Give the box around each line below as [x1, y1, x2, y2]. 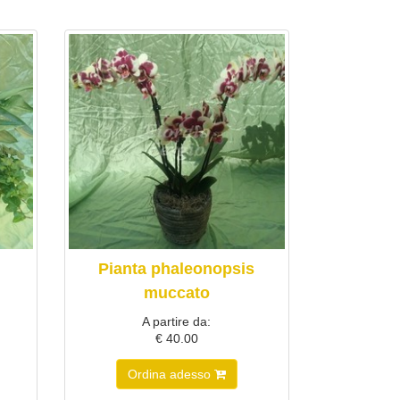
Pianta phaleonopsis [98, 259, 255, 278]
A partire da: [142, 313, 212, 329]
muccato [143, 283, 210, 302]
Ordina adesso [127, 366, 214, 381]
